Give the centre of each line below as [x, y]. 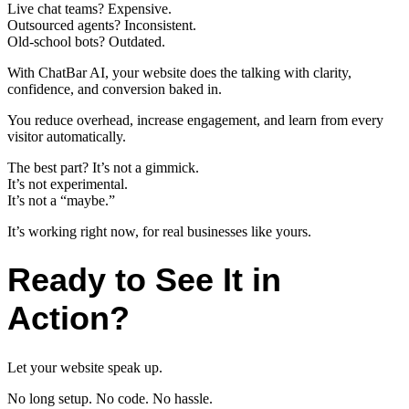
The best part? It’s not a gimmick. [103, 168]
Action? [68, 319]
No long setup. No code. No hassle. [110, 398]
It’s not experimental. [68, 184]
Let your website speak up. [85, 367]
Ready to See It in [144, 280]
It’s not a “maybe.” [61, 201]
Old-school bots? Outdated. [86, 42]
